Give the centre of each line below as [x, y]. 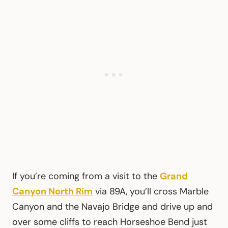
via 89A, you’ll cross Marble [151, 192]
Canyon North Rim [52, 192]
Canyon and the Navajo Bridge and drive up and [112, 207]
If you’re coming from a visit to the [86, 176]
